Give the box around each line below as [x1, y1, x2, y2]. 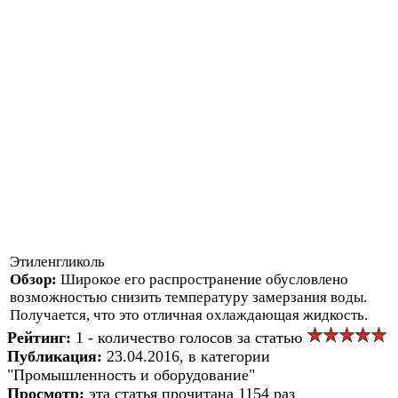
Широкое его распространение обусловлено [60, 270, 348, 288]
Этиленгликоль [10, 252, 105, 270]
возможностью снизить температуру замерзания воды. [10, 288, 367, 306]
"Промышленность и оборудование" [7, 365, 255, 384]
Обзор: [10, 270, 60, 288]
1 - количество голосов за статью [76, 328, 306, 346]
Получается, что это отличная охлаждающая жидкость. [10, 306, 368, 323]
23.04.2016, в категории [107, 346, 270, 365]
